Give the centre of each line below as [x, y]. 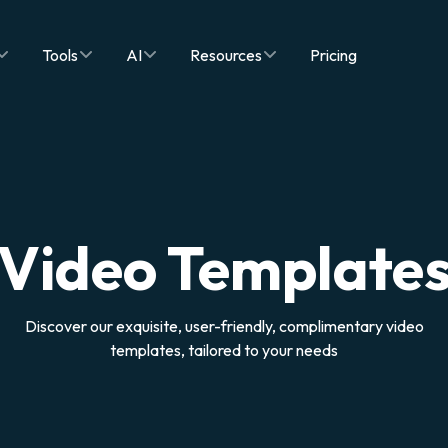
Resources [226, 54]
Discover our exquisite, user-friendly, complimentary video [224, 326]
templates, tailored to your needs [224, 350]
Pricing [333, 54]
